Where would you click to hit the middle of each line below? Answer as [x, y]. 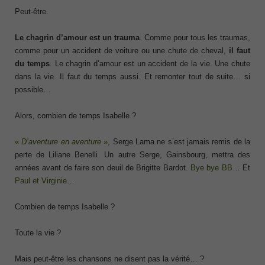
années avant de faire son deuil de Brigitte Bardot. [103, 168]
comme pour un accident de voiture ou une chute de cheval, [122, 51]
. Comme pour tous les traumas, [195, 38]
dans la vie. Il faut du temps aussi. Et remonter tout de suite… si [132, 77]
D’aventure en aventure [62, 142]
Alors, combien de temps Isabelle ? [75, 116]
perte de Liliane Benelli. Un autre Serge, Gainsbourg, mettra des [132, 155]
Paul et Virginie [41, 181]
